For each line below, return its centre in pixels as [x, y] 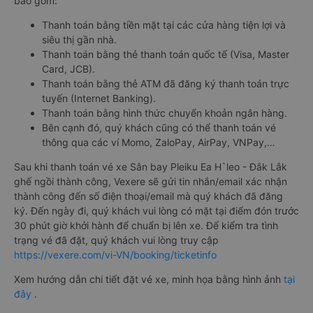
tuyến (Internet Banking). [99, 98]
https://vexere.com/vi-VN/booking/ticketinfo [115, 255]
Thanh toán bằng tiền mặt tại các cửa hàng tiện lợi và [164, 25]
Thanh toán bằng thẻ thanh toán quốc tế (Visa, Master [166, 54]
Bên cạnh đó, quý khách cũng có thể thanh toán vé [159, 128]
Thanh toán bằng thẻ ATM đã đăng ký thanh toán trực [166, 83]
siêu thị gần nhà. [79, 39]
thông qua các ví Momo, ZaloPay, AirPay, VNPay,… [159, 142]
